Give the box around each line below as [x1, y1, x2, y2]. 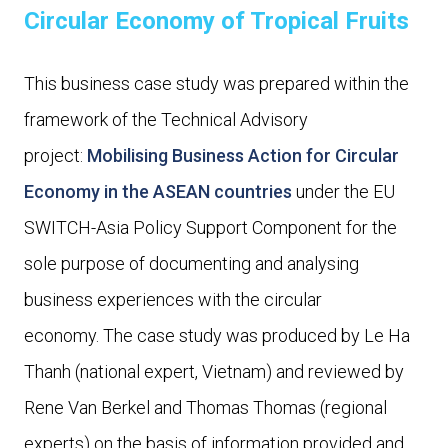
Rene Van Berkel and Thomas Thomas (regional [24, 397, 387, 419]
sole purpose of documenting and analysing [24, 253, 359, 275]
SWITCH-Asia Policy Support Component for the [24, 217, 397, 239]
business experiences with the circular [24, 289, 322, 311]
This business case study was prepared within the [24, 73, 409, 95]
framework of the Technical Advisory [24, 109, 308, 131]
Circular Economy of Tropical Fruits [24, 7, 409, 36]
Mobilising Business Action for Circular [87, 145, 399, 167]
